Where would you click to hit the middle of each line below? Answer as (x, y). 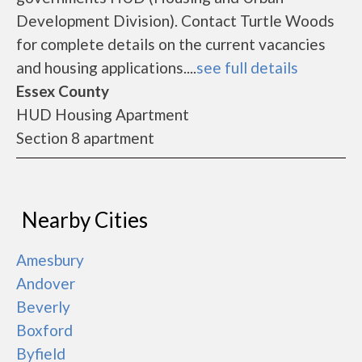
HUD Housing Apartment (103, 114)
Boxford (44, 330)
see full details (247, 67)
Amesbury (50, 260)
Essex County (63, 91)
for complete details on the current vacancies (171, 44)
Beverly (43, 307)
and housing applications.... (106, 67)
